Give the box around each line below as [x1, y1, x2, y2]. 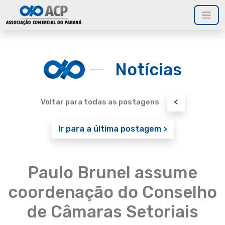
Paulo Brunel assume [28, 163, 197, 182]
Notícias [115, 59, 182, 79]
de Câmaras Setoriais [27, 202, 198, 221]
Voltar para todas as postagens [40, 97, 159, 106]
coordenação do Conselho [8, 182, 217, 202]
